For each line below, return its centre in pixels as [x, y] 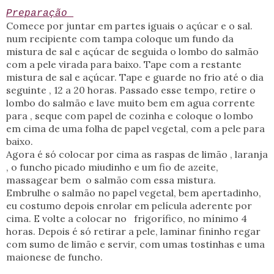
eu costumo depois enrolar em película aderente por [129, 206]
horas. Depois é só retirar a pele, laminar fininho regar [133, 231]
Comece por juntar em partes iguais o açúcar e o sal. [129, 26]
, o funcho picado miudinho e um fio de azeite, [112, 167]
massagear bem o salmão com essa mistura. [111, 180]
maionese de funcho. [54, 257]
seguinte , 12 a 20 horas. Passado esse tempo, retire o [131, 90]
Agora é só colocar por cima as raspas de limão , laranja [137, 154]
